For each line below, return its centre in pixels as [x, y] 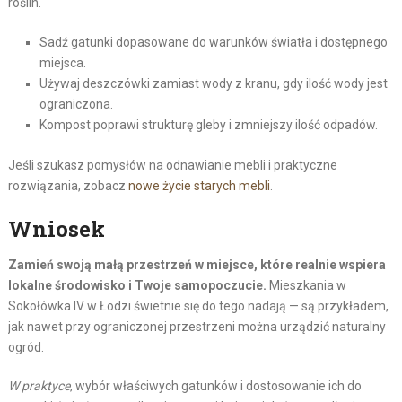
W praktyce [39, 385]
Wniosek [56, 228]
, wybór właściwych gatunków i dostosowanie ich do [215, 385]
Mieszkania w [306, 285]
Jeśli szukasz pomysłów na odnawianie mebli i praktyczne [172, 165]
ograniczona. [76, 104]
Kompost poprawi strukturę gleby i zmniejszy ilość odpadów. [208, 124]
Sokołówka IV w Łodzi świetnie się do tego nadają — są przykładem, [198, 306]
